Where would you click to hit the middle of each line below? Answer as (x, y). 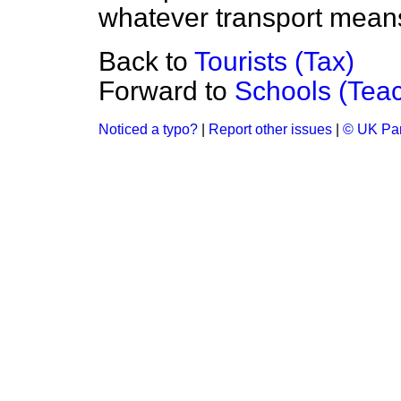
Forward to (166, 91)
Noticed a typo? (148, 129)
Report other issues (270, 129)
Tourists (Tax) (274, 61)
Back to (146, 61)
